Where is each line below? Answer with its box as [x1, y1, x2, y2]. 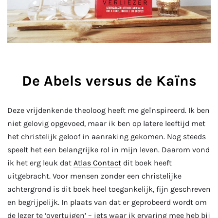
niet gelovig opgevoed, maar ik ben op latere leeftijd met [7, 119, 205, 128]
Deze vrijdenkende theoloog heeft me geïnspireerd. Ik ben [7, 106, 210, 115]
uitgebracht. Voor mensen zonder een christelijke [7, 171, 182, 181]
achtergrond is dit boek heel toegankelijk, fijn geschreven [7, 184, 211, 194]
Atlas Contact [73, 158, 121, 168]
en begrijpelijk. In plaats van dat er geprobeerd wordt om [7, 198, 207, 207]
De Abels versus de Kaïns [21, 72, 197, 90]
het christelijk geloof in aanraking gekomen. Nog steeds [7, 132, 206, 142]
